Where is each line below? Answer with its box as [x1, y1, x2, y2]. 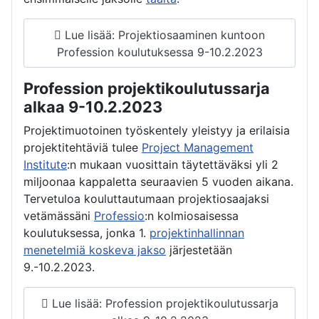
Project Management [142, 140, 253, 155]
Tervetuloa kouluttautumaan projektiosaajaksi [23, 192, 269, 206]
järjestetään [166, 243, 232, 258]
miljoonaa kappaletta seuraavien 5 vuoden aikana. [23, 174, 293, 189]
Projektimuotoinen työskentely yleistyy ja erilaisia [23, 123, 290, 138]
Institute [23, 157, 67, 172]
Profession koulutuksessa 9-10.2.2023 [56, 44, 263, 59]
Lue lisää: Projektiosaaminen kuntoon [61, 27, 265, 42]
